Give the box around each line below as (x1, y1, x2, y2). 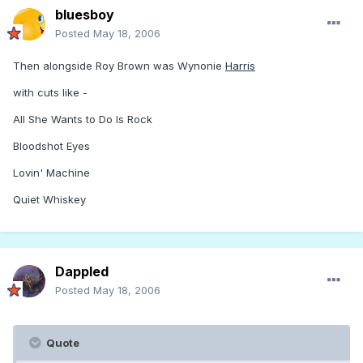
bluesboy (55, 6, 114, 23)
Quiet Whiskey (13, 193, 86, 207)
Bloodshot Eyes (13, 139, 90, 153)
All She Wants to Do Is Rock (13, 113, 152, 126)
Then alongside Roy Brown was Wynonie (13, 59, 225, 73)
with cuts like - (13, 86, 88, 100)
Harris (225, 59, 255, 73)
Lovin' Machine (13, 166, 90, 180)
